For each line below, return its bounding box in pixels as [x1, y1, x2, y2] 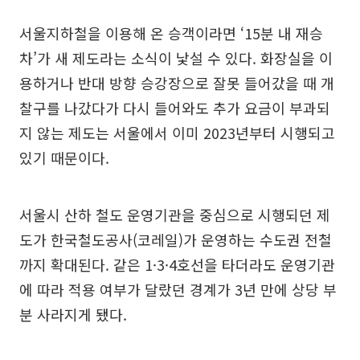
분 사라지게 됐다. [19, 304, 127, 325]
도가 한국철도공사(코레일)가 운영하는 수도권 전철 [19, 229, 332, 251]
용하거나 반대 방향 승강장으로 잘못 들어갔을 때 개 [19, 72, 334, 94]
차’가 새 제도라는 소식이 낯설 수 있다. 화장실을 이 [19, 47, 333, 69]
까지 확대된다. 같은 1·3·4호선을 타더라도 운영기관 [19, 254, 335, 276]
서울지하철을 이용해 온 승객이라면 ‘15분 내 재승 [19, 22, 323, 44]
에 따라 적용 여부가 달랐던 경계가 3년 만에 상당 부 [19, 279, 337, 301]
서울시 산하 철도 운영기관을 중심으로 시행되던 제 [19, 204, 330, 226]
